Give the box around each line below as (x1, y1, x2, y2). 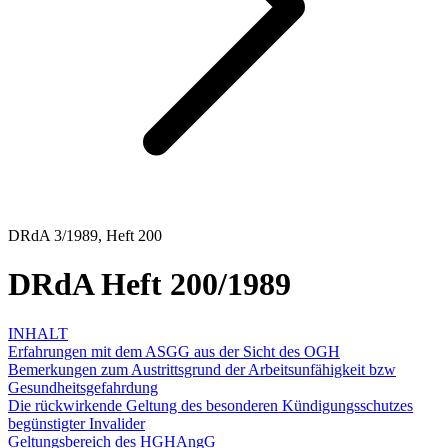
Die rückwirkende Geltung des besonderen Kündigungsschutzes (8, 396, 413, 414)
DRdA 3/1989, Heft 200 (8, 227, 162, 244)
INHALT (8, 324, 68, 342)
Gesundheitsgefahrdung (8, 378, 158, 396)
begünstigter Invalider (8, 414, 145, 432)
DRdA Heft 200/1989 (8, 266, 291, 303)
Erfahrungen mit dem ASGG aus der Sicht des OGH (8, 342, 340, 360)
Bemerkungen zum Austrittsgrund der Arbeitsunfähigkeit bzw (8, 360, 396, 378)
